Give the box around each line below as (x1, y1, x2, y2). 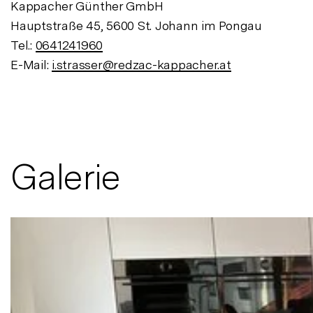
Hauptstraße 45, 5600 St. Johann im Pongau (10, 18, 262, 34)
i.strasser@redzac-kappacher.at (52, 57, 231, 73)
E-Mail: (10, 57, 52, 73)
